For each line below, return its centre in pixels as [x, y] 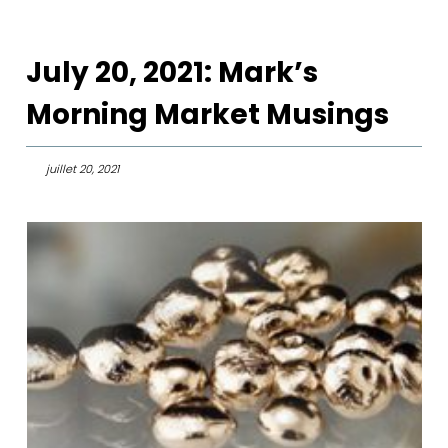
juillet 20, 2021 [83, 169]
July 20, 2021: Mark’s [172, 72]
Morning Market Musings [208, 114]
